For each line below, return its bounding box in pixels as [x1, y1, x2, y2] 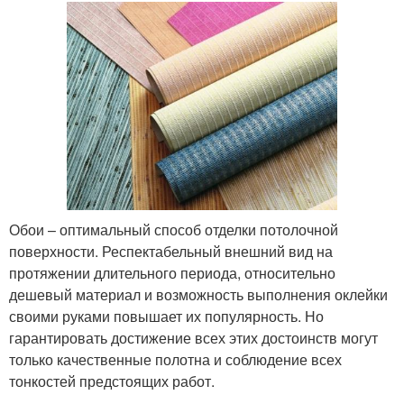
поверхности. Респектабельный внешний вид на [9, 240, 333, 262]
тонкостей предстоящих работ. [9, 370, 215, 391]
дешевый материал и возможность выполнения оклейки [9, 283, 388, 305]
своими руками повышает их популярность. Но [9, 305, 324, 326]
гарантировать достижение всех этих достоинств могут [9, 326, 378, 348]
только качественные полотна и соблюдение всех [9, 348, 342, 370]
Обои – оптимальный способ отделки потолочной [9, 218, 338, 240]
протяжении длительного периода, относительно [9, 262, 335, 283]
